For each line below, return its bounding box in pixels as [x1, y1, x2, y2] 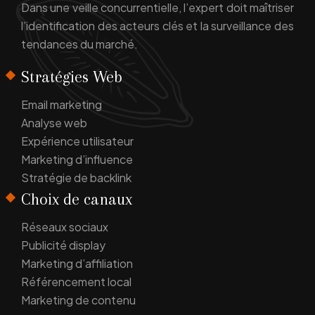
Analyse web [21, 115, 87, 131]
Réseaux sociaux [21, 219, 108, 235]
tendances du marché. [21, 37, 138, 52]
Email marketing [21, 97, 102, 112]
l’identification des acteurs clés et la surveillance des [21, 18, 294, 34]
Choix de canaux [21, 190, 132, 209]
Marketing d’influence [21, 152, 133, 167]
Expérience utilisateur [21, 134, 134, 149]
